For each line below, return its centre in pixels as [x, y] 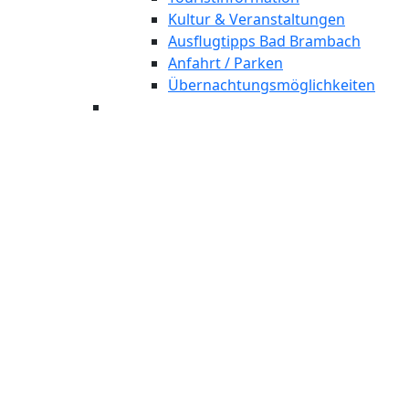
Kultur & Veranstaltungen [257, 19]
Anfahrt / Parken [225, 63]
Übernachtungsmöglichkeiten [272, 85]
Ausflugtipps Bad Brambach [264, 41]
